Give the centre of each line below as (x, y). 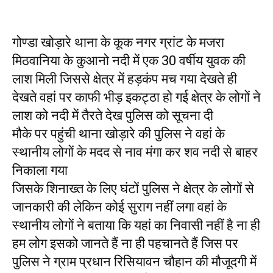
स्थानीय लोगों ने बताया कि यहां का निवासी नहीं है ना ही (136, 225)
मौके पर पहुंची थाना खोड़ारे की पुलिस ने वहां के (119, 134)
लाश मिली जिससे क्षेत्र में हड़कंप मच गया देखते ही (125, 79)
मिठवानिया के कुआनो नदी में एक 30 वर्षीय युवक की (129, 61)
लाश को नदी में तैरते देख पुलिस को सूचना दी (113, 116)
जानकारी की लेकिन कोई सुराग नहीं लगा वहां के (119, 207)
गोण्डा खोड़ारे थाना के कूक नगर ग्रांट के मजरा (118, 43)
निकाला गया (40, 171)
